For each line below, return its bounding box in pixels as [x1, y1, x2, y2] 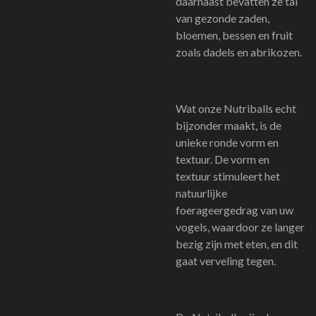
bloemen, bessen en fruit [176, 28, 293, 42]
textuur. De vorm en [176, 152, 269, 166]
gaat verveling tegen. [176, 254, 276, 267]
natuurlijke [176, 186, 227, 200]
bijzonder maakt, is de [176, 119, 281, 132]
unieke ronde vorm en [176, 135, 279, 149]
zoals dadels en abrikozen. [176, 45, 302, 59]
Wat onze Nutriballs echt [176, 102, 296, 115]
